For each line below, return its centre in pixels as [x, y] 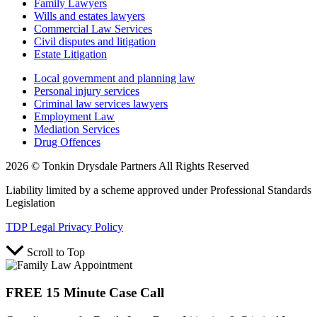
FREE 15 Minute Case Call [85, 292]
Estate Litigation [70, 54]
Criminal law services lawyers [101, 104]
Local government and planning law [115, 79]
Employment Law [74, 117]
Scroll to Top [56, 253]
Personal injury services [87, 91]
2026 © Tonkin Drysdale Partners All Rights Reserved [127, 166]
